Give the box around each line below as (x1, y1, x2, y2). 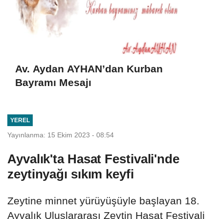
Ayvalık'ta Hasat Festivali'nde (7, 151, 179, 166)
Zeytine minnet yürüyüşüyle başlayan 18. (7, 195, 199, 206)
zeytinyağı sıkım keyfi (7, 166, 134, 181)
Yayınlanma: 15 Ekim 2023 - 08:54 (7, 131, 114, 139)
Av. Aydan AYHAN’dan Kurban (15, 63, 163, 75)
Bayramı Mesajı (15, 77, 91, 88)
